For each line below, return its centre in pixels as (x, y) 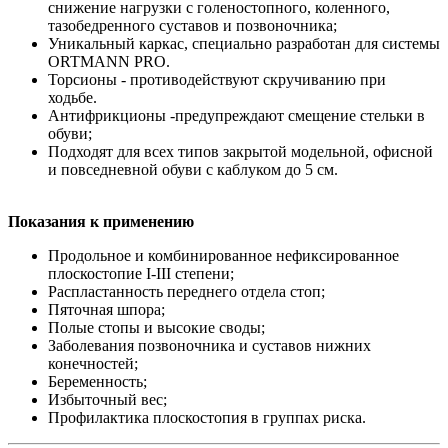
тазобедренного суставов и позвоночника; (194, 25)
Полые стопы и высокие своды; (158, 327)
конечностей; (95, 363)
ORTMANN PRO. (111, 61)
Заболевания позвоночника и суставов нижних (209, 345)
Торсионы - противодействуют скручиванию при (217, 79)
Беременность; (99, 381)
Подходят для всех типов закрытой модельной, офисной (240, 151)
